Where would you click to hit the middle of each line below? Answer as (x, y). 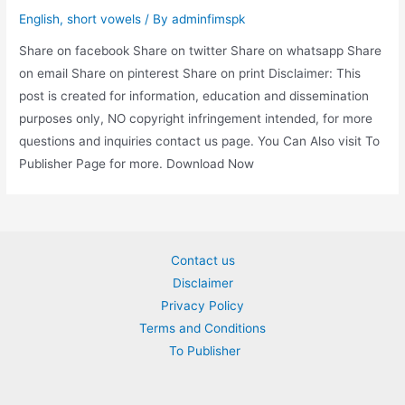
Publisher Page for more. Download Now (137, 164)
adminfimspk (209, 19)
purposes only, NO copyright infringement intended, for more (196, 119)
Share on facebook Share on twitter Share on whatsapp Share (201, 51)
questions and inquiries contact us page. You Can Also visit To (200, 141)
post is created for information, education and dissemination (194, 96)
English (40, 19)
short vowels (104, 19)
